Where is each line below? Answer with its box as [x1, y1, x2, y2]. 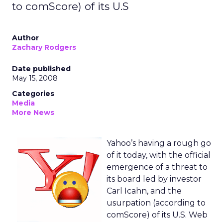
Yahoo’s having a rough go [107, 138, 211, 148]
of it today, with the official [107, 150, 211, 160]
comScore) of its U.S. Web [107, 210, 208, 220]
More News [12, 108, 54, 117]
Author [12, 33, 39, 42]
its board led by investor [107, 174, 202, 184]
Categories [12, 89, 54, 98]
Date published [12, 64, 71, 73]
